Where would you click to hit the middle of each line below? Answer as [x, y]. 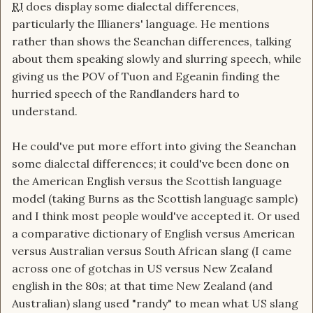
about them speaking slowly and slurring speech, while [156, 59]
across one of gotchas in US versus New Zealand [142, 269]
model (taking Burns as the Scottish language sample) [155, 199]
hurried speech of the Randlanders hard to [126, 94]
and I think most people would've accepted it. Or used [156, 216]
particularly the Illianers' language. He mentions [141, 24]
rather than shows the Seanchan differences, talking [152, 42]
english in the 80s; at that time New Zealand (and [142, 286]
